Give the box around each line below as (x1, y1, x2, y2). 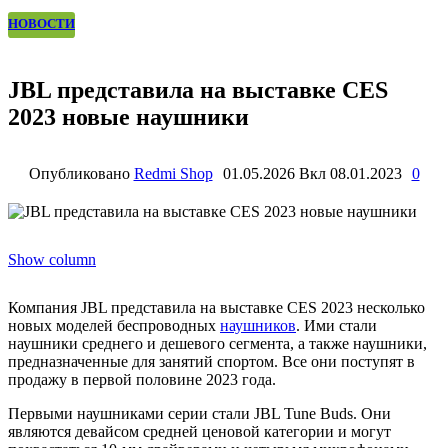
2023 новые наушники (8, 103, 249, 130)
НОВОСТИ (8, 17, 75, 31)
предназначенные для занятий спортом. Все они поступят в (8, 353, 415, 371)
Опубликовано (28, 165, 130, 183)
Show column (8, 251, 96, 269)
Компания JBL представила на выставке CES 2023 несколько (8, 299, 425, 317)
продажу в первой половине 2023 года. (8, 371, 276, 389)
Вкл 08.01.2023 (298, 165, 402, 183)
